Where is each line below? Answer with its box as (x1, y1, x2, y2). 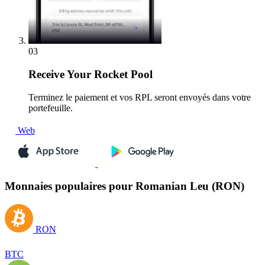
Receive (28, 68, 64, 81)
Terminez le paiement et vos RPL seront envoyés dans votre (28, 92, 251, 102)
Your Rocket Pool (64, 68, 153, 81)
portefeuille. (28, 102, 73, 113)
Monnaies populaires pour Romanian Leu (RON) (5, 180, 244, 193)
